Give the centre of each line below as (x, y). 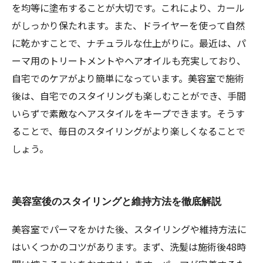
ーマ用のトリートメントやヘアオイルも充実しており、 (129, 60)
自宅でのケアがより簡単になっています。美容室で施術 (128, 78)
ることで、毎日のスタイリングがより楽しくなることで (129, 131)
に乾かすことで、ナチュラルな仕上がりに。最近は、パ (129, 43)
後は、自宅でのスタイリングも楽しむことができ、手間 (129, 96)
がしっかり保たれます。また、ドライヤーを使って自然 (128, 25)
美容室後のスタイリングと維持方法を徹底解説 (117, 201)
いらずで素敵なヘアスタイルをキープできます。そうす (128, 113)
